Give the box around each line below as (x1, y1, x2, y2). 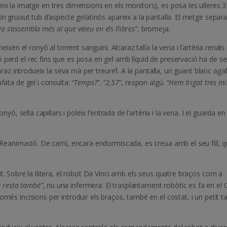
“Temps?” (71, 78, 100, 88)
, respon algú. (121, 78, 167, 88)
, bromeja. (137, 24, 170, 34)
